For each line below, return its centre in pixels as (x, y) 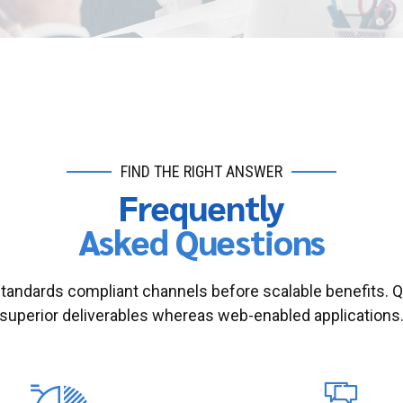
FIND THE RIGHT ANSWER (201, 172)
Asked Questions (201, 241)
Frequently (201, 206)
